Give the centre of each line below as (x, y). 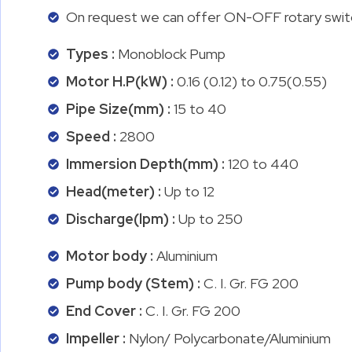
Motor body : (111, 256)
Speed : (92, 136)
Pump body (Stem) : (134, 283)
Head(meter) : (115, 191)
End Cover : (105, 311)
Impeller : (97, 338)
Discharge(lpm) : (122, 219)
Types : (92, 54)
